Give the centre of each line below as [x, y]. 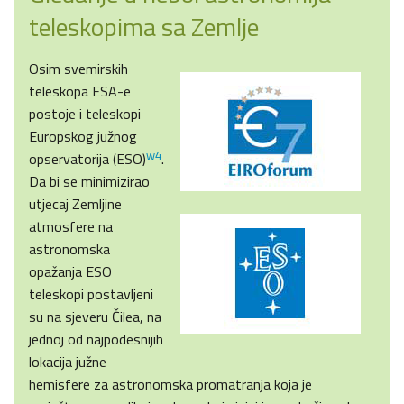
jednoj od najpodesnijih [96, 340]
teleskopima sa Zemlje [144, 27]
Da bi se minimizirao [89, 182]
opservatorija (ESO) [87, 159]
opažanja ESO [70, 272]
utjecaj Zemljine [75, 204]
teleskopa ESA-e [80, 92]
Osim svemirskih [78, 69]
